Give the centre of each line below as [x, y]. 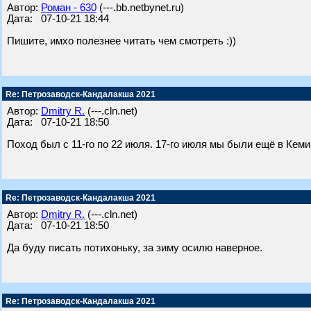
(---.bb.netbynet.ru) [140, 8]
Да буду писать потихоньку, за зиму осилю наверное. [135, 248]
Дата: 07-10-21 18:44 [58, 19]
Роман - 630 [69, 8]
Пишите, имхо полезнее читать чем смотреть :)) [121, 41]
